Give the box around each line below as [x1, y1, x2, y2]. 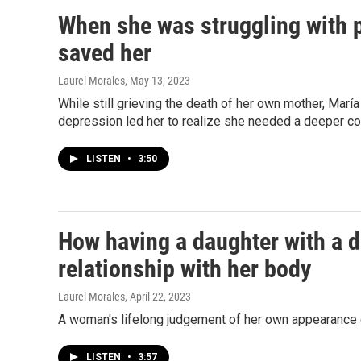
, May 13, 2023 [125, 74, 190, 87]
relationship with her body [58, 255, 311, 283]
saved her [58, 39, 151, 67]
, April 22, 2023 [125, 290, 191, 303]
